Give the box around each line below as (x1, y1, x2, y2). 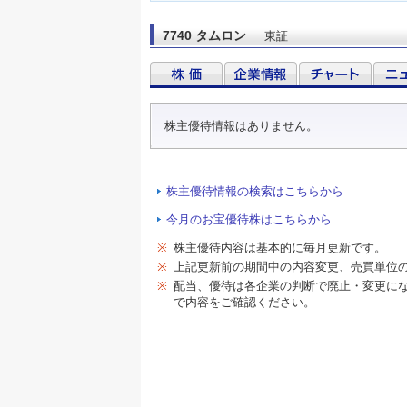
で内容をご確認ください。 (173, 295, 315, 310)
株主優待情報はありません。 (164, 118, 318, 133)
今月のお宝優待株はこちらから (166, 212, 332, 226)
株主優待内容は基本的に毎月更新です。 (173, 240, 386, 254)
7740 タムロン (163, 27, 246, 43)
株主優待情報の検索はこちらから (166, 184, 343, 198)
